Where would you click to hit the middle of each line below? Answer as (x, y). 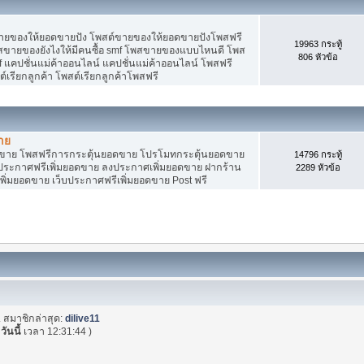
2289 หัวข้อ (318, 167)
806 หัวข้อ (318, 56)
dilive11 (83, 318)
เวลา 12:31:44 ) (57, 331)
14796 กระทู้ (318, 154)
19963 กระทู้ (318, 43)
